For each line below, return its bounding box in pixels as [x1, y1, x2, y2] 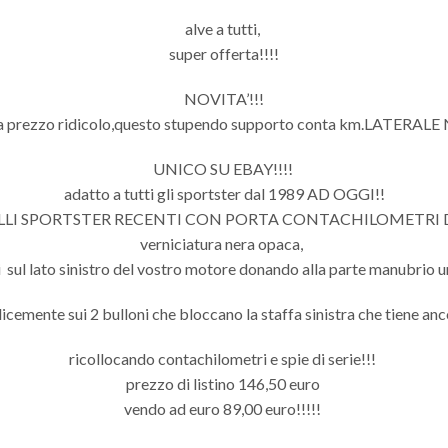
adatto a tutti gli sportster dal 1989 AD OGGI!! [63, 184, 385, 204]
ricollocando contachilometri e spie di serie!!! [69, 349, 379, 369]
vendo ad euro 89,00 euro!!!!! [124, 399, 324, 419]
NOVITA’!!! [184, 89, 264, 109]
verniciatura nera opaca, [139, 234, 309, 254]
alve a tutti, [185, 19, 263, 39]
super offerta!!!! [169, 44, 279, 64]
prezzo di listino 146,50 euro [125, 374, 323, 394]
